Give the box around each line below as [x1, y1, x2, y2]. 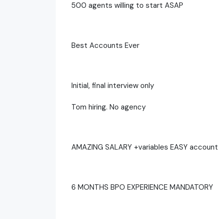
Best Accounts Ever [71, 40, 139, 50]
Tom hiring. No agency [71, 102, 146, 112]
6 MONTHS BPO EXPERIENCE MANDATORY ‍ [71, 182, 215, 192]
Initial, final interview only [71, 80, 154, 90]
